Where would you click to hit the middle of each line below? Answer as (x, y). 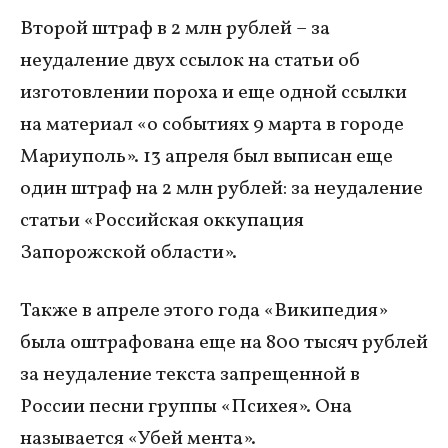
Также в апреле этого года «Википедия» (204, 310)
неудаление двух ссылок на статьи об (190, 60)
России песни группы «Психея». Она (186, 406)
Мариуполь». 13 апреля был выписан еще (206, 156)
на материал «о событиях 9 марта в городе (212, 124)
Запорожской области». (128, 252)
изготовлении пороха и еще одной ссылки (213, 92)
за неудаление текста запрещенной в (190, 374)
